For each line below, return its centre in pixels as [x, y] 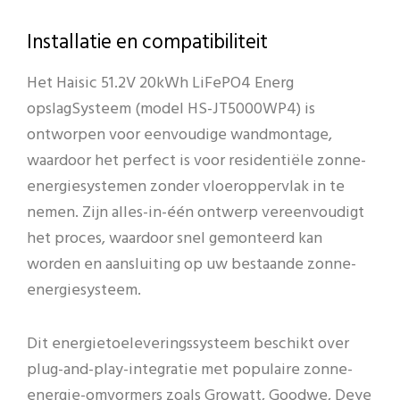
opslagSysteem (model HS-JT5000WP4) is [171, 109]
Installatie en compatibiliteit [147, 43]
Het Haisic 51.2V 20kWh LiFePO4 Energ [160, 83]
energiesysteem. [84, 290]
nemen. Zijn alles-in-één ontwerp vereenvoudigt [196, 212]
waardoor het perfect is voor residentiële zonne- [196, 161]
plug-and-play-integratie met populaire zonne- [190, 371]
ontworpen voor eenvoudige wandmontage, [179, 135]
